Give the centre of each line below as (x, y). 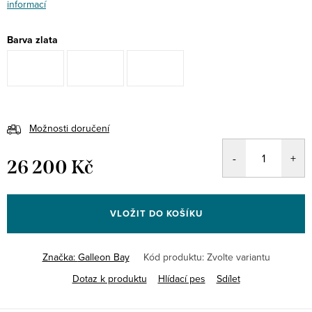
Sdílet (228, 279)
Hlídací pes (181, 279)
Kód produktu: (173, 257)
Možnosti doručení (69, 128)
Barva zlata (32, 40)
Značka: (60, 257)
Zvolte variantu (238, 257)
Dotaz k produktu (109, 279)
